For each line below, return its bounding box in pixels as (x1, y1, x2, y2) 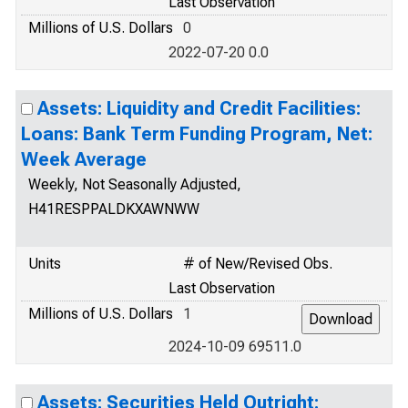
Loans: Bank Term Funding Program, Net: (21, 123, 372, 145)
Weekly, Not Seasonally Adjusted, (28, 176, 241, 193)
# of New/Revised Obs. (183, 255, 332, 272)
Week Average (21, 148, 147, 170)
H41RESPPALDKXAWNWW (28, 200, 199, 218)
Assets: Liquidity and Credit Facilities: (37, 97, 361, 119)
